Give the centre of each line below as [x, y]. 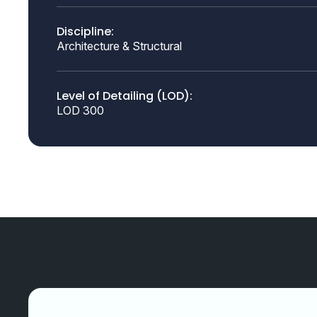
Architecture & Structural [119, 46]
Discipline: [85, 31]
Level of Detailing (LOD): [125, 96]
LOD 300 [80, 110]
